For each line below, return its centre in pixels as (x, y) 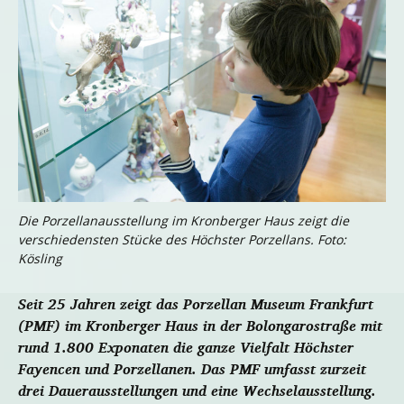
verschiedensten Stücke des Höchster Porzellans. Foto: (182, 240)
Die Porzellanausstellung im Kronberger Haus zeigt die (184, 221)
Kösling (40, 259)
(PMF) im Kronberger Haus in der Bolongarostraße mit (200, 326)
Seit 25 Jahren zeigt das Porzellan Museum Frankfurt (196, 304)
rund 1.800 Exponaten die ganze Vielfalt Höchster (186, 348)
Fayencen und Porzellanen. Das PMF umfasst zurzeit (192, 369)
